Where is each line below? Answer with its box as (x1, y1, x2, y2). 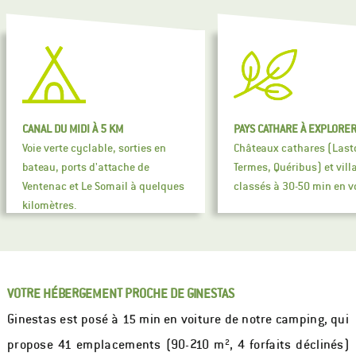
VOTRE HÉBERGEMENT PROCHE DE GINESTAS (6, 284, 234, 302)
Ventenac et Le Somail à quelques (22, 179, 184, 194)
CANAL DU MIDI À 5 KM (22, 122, 123, 137)
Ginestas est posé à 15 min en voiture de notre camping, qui (6, 311, 350, 328)
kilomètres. (22, 198, 77, 213)
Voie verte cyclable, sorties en (22, 141, 166, 156)
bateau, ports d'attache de (22, 160, 149, 175)
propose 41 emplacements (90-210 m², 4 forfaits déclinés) (6, 336, 350, 354)
